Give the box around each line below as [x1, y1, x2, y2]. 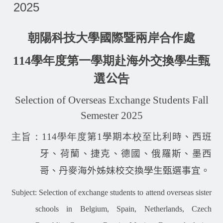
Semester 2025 [80, 109, 143, 121]
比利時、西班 [152, 131, 212, 142]
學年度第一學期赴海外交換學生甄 [31, 54, 210, 67]
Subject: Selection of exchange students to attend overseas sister [11, 188, 212, 197]
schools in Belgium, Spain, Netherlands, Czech [35, 204, 212, 213]
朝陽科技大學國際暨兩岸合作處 [28, 31, 195, 44]
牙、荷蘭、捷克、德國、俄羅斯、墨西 [40, 148, 212, 159]
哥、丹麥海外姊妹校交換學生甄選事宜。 [40, 165, 210, 176]
